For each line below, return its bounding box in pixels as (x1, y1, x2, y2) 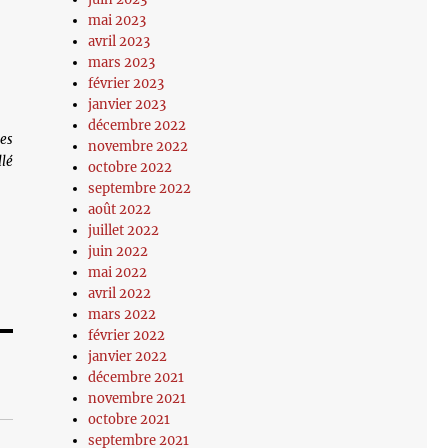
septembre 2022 (88, 180, 192, 197)
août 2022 (88, 201, 152, 218)
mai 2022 (88, 264, 148, 281)
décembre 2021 (88, 369, 185, 386)
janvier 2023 (88, 96, 167, 113)
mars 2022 (88, 306, 157, 323)
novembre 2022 (88, 138, 189, 155)
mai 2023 (88, 12, 147, 29)
